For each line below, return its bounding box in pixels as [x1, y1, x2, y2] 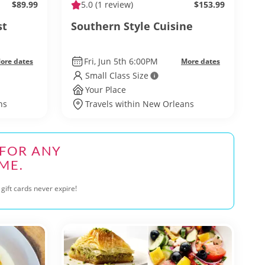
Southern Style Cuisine [71, 19, 193, 33]
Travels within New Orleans [85, 98, 194, 109]
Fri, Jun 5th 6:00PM [83, 56, 158, 67]
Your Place [85, 84, 126, 95]
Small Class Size [85, 70, 148, 81]
